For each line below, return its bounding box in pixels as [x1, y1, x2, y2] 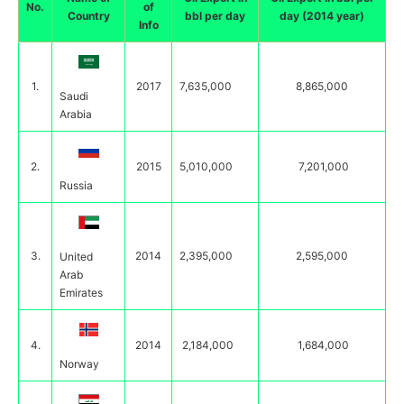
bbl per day [185, 9, 245, 23]
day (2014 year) [280, 9, 364, 23]
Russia [60, 179, 93, 192]
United [60, 250, 93, 263]
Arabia [60, 107, 92, 121]
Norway [60, 357, 99, 371]
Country [67, 9, 110, 23]
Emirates [60, 286, 103, 299]
